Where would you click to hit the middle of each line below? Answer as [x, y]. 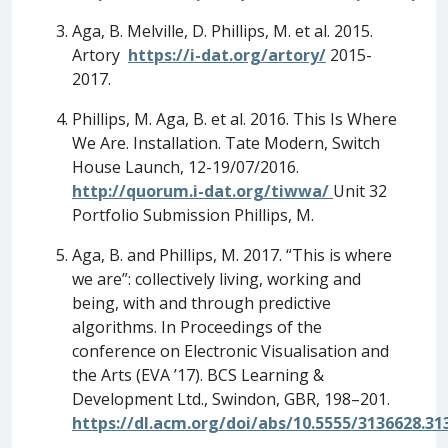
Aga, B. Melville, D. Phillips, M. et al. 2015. [222, 30]
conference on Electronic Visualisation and [230, 350]
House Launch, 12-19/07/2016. [185, 166]
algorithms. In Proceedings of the [197, 326]
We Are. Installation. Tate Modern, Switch [226, 142]
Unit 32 [360, 190]
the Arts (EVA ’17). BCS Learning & [198, 374]
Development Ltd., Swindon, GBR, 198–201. [231, 398]
